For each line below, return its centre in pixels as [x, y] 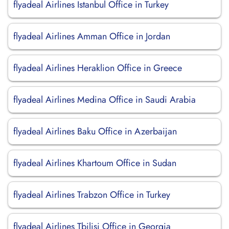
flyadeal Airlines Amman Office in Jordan [92, 36]
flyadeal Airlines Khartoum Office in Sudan [95, 163]
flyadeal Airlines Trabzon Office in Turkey [92, 195]
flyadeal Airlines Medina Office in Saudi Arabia [105, 100]
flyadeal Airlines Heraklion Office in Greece [98, 68]
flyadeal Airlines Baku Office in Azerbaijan [95, 131]
